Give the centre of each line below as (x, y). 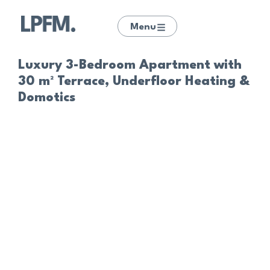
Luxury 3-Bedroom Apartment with (130, 65)
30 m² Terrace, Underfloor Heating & (134, 82)
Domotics (47, 98)
